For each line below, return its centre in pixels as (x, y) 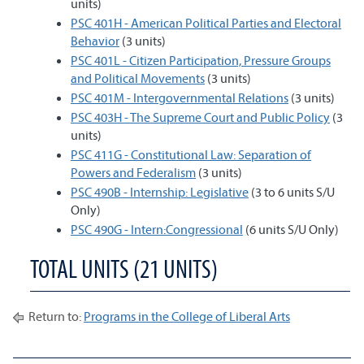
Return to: (55, 316)
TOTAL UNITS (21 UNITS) (124, 269)
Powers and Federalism (133, 172)
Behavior (95, 41)
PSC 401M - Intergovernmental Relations (180, 97)
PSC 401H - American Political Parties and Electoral (206, 23)
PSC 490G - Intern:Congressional (157, 229)
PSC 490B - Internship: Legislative (160, 192)
